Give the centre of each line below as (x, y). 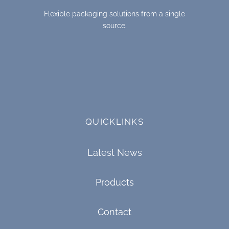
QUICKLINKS (114, 122)
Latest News (114, 153)
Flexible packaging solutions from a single (114, 14)
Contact (114, 212)
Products (114, 182)
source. (114, 26)
